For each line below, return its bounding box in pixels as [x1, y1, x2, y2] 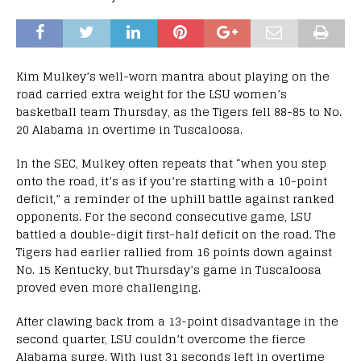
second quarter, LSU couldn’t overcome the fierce [16, 328, 305, 349]
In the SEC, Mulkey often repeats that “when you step [16, 152, 326, 173]
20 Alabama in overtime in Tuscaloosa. [16, 118, 243, 139]
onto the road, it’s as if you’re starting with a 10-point [16, 170, 327, 191]
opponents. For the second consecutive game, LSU [16, 205, 312, 226]
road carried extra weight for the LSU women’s [16, 83, 287, 104]
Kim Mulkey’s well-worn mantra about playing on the [16, 65, 330, 86]
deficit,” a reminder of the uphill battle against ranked [16, 188, 334, 209]
